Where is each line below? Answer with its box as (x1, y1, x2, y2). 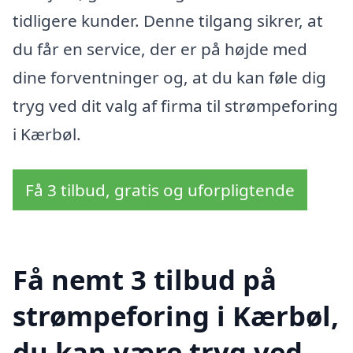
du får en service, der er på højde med (13, 37, 307, 60)
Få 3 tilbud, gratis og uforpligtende (25, 179, 295, 202)
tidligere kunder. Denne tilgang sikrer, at (13, 9, 323, 32)
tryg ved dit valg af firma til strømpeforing (13, 94, 338, 117)
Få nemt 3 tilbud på (13, 260, 277, 298)
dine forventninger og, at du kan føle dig (13, 65, 326, 88)
